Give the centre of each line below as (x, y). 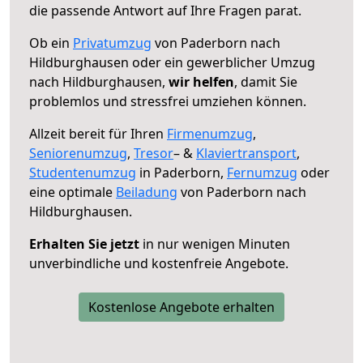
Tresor (154, 153)
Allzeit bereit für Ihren (98, 133)
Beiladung (147, 192)
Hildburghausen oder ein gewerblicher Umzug (172, 62)
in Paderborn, (181, 172)
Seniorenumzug (78, 153)
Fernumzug (262, 172)
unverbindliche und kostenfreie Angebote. (159, 263)
